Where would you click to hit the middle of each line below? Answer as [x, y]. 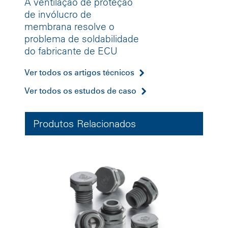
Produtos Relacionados [84, 123]
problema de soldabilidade [82, 38]
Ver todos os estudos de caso [80, 90]
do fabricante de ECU [71, 51]
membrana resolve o [69, 26]
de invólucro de [58, 14]
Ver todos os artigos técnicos [79, 72]
